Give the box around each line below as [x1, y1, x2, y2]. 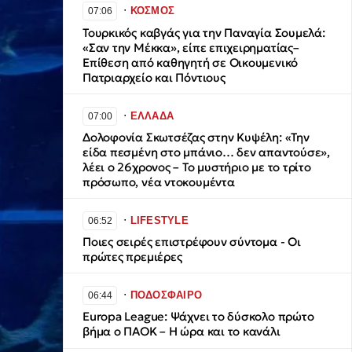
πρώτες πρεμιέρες [82, 249, 182, 265]
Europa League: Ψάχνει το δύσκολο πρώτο [82, 309, 314, 324]
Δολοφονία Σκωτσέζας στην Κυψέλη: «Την [82, 130, 310, 145]
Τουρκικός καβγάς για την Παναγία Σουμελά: [82, 24, 325, 40]
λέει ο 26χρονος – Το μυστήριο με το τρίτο [82, 159, 311, 175]
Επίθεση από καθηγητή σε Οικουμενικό [82, 54, 299, 70]
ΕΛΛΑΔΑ [130, 109, 174, 122]
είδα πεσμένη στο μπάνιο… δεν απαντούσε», [82, 145, 330, 160]
